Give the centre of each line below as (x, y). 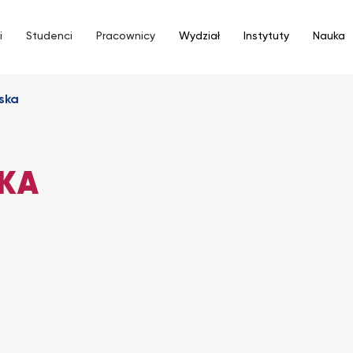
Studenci (49, 36)
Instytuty (266, 36)
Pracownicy (126, 36)
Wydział (199, 36)
